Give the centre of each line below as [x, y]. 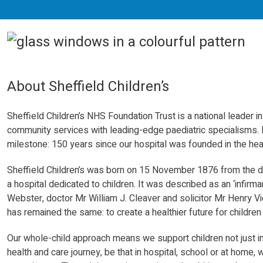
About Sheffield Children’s [88, 86]
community [30, 130]
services [71, 130]
